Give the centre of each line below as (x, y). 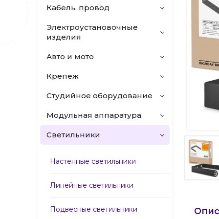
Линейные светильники (92, 185)
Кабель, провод (78, 8)
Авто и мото (70, 56)
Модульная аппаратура (94, 115)
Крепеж (63, 76)
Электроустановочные (92, 27)
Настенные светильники (93, 161)
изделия (64, 37)
